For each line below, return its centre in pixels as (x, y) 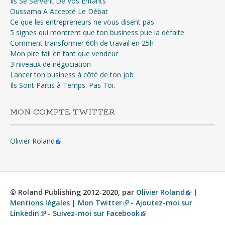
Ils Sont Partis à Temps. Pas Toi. (63, 85)
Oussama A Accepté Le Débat (59, 12)
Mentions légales (40, 203)
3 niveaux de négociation (50, 64)
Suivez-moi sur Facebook (96, 213)
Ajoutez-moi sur (164, 203)
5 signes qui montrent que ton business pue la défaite (97, 33)
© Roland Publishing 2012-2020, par (73, 192)
